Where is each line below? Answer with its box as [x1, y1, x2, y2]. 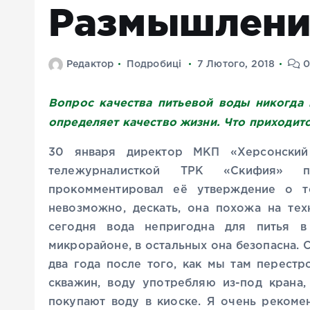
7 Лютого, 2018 [197, 60, 275, 69]
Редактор [66, 60, 114, 69]
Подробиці [126, 60, 182, 69]
